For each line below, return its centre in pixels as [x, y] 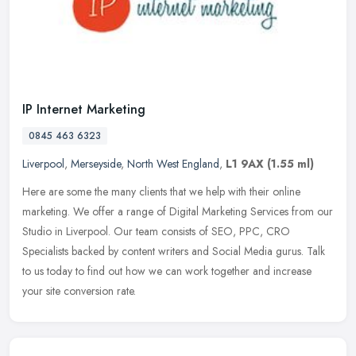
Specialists [45, 251]
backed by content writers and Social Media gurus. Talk [198, 251]
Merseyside [96, 163]
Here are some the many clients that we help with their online [161, 191]
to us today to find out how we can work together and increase [167, 271]
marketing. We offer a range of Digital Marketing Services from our [178, 211]
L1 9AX [245, 163]
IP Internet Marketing [84, 109]
